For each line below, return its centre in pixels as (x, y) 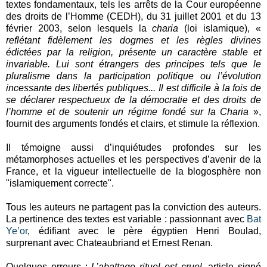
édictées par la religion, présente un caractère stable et (133, 52)
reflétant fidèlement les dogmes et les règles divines (133, 40)
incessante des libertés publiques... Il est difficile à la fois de (133, 88)
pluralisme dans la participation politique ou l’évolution (133, 76)
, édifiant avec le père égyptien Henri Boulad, (144, 231)
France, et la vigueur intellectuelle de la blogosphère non (133, 171)
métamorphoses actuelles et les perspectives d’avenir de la (133, 159)
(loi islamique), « (220, 28)
